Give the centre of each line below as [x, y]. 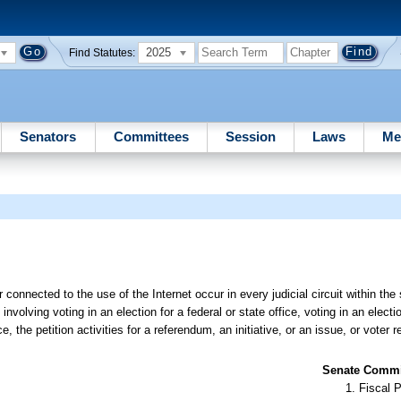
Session [250, 136]
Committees [151, 136]
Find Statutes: [102, 52]
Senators [48, 136]
